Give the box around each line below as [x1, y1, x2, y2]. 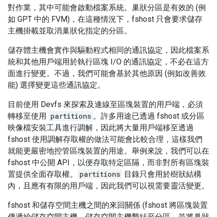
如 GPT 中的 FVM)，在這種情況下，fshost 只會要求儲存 [8, 15, 202, 24]
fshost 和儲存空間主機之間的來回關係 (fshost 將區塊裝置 [8, 201, 208, 210]
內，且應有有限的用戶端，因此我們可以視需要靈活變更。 [8, 181, 209, 191]
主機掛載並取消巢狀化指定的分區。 [8, 26, 132, 36]
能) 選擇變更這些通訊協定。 [8, 80, 105, 90]
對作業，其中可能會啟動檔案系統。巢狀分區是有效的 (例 [8, 3, 206, 13]
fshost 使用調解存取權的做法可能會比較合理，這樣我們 [8, 135, 202, 144]
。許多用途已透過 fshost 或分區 [93, 111, 204, 121]
